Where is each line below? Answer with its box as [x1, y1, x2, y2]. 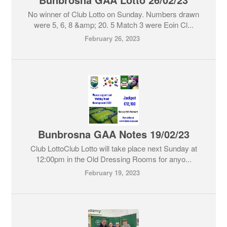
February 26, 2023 [85, 33, 140, 43]
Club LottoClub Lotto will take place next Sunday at [30, 143, 197, 154]
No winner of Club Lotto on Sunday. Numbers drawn [28, 9, 199, 19]
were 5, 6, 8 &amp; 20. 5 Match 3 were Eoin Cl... [33, 19, 194, 30]
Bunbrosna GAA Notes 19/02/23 [37, 127, 190, 141]
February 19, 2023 [85, 168, 140, 177]
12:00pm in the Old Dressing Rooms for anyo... [35, 154, 192, 164]
